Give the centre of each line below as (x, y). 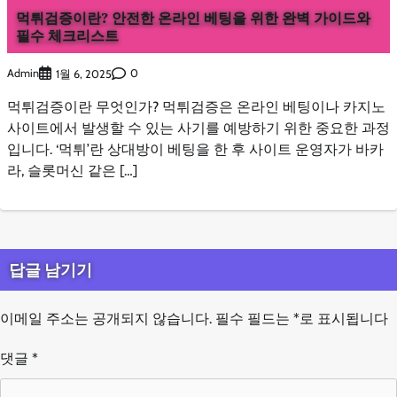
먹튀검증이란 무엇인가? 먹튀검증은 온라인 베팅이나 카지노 (196, 106)
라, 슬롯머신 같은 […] (72, 170)
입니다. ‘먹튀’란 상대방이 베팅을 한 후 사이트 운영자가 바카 (195, 149)
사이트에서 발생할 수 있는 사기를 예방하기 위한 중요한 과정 (198, 128)
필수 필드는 (254, 318)
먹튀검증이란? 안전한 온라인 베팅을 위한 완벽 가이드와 (193, 18)
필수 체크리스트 (67, 36)
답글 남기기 (51, 269)
